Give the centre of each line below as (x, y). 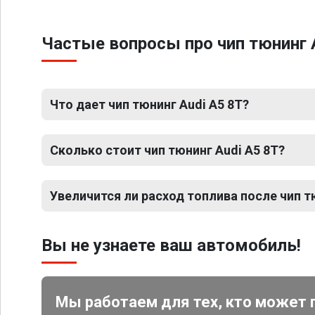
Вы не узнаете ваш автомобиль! (171, 245)
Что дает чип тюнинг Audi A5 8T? (149, 104)
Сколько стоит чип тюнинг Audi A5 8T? (167, 150)
